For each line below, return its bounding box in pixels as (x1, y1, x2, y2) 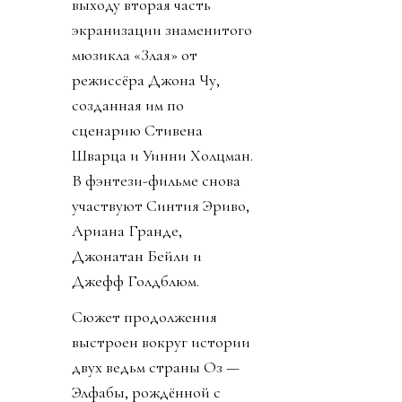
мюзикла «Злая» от (72, 45, 197, 66)
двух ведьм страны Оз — (72, 357, 240, 378)
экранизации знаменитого (72, 20, 252, 40)
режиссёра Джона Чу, (72, 70, 220, 91)
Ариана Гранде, (72, 221, 182, 241)
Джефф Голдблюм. (72, 271, 199, 292)
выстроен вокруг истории (72, 332, 250, 353)
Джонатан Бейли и (72, 246, 202, 267)
